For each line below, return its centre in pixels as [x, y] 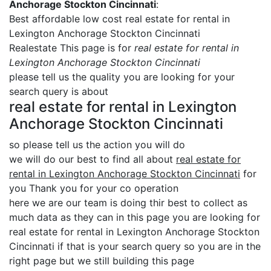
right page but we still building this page [102, 261]
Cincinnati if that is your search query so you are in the [135, 246]
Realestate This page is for [72, 48]
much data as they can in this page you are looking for [135, 217]
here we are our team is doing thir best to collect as [128, 203]
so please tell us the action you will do [97, 145]
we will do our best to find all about [93, 159]
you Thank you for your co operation [94, 188]
